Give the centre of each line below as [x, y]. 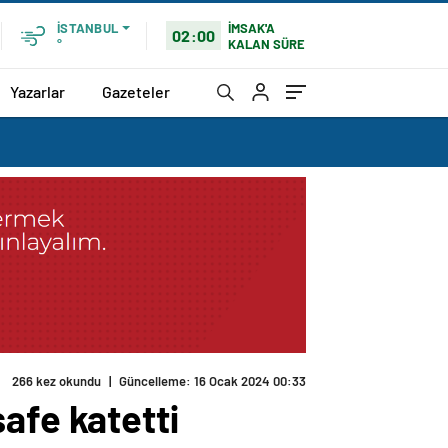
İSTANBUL [87, 28]
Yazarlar [37, 91]
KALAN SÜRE [267, 43]
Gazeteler [136, 91]
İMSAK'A [252, 27]
